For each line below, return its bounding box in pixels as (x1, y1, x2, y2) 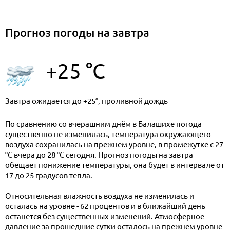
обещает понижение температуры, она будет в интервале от (5, 161, 224, 170)
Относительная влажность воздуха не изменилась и (5, 191, 194, 201)
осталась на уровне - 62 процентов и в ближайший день (5, 202, 205, 211)
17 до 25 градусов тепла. (5, 171, 92, 180)
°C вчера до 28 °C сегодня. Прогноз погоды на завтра (5, 150, 193, 160)
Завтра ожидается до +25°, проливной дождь (5, 97, 168, 106)
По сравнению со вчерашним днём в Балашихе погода (5, 120, 202, 129)
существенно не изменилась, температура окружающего (5, 130, 211, 139)
